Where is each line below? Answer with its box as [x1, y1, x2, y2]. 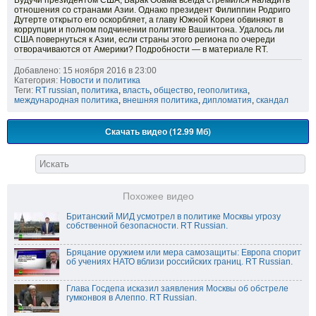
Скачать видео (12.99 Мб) [105, 125, 211, 138]
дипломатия [202, 95, 252, 106]
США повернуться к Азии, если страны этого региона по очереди [14, 35, 275, 45]
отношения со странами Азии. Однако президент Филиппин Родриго [14, 5, 291, 16]
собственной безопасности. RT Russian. [66, 221, 228, 231]
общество [154, 85, 193, 96]
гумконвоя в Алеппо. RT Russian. [66, 293, 197, 303]
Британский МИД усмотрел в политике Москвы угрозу [66, 212, 281, 222]
